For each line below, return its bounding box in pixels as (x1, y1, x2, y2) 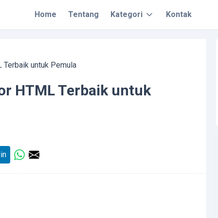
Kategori (110, 10, 143, 19)
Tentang (68, 10, 99, 19)
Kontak (165, 10, 192, 19)
